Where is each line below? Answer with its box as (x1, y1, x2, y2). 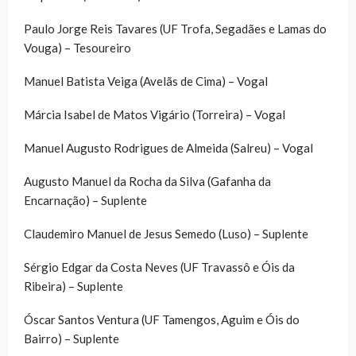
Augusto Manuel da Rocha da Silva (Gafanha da (24, 173, 271, 188)
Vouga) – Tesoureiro (24, 40, 131, 55)
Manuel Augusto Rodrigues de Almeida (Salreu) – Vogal (24, 140, 313, 155)
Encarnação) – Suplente (24, 192, 183, 207)
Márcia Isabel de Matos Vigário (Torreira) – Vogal (24, 106, 285, 122)
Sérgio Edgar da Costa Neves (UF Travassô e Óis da (24, 259, 295, 274)
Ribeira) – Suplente (24, 278, 123, 293)
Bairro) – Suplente (24, 331, 119, 346)
